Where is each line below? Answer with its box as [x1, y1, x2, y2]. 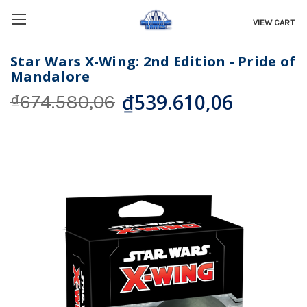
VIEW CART [253, 17, 295, 27]
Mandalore [10, 67, 90, 86]
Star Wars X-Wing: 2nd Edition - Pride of [10, 52, 295, 71]
